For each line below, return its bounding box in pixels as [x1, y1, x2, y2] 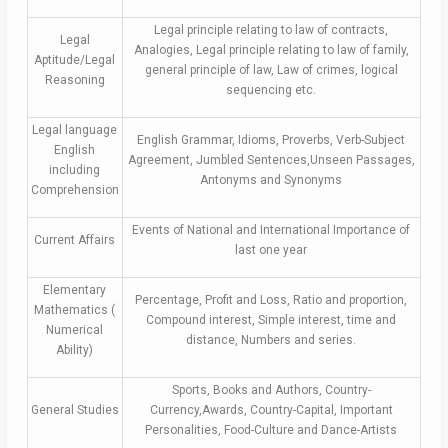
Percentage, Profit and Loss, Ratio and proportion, [135, 293, 408, 308]
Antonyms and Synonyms [200, 173, 343, 188]
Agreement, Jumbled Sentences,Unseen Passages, [127, 153, 415, 168]
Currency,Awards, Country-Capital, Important [149, 403, 393, 418]
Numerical [46, 323, 104, 338]
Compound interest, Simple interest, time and [146, 313, 397, 328]
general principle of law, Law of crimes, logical [144, 63, 398, 78]
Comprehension [30, 183, 119, 198]
